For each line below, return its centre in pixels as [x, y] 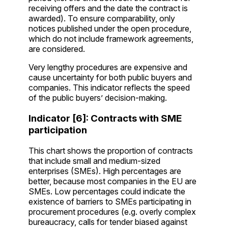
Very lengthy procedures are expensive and [108, 67]
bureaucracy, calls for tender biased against [108, 222]
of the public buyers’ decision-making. [98, 98]
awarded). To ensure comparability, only [102, 19]
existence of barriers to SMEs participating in [110, 201]
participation [58, 130]
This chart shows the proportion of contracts [111, 150]
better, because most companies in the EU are [112, 181]
